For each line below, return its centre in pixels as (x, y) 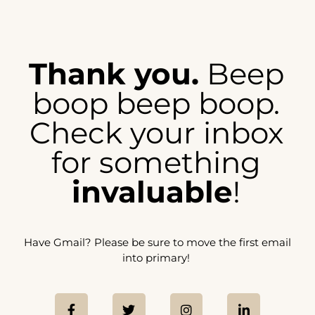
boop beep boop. (156, 104)
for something (156, 163)
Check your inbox (156, 133)
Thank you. (114, 74)
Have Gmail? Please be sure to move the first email (157, 242)
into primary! (157, 257)
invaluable (153, 192)
